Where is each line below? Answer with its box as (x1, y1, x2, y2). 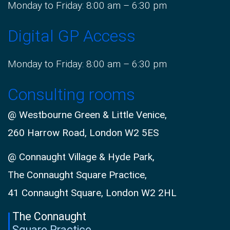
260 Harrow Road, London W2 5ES (8, 127, 159, 139)
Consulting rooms (8, 85, 135, 105)
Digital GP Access (8, 26, 136, 46)
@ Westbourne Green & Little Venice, (8, 109, 167, 121)
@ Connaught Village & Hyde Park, (8, 151, 155, 163)
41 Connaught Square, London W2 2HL (8, 187, 177, 199)
